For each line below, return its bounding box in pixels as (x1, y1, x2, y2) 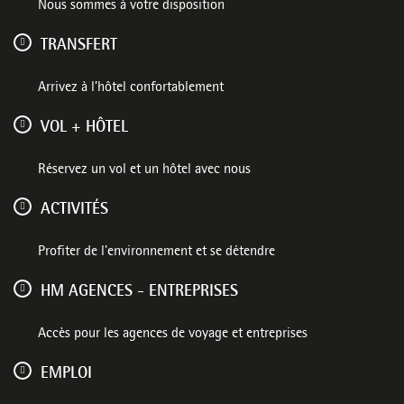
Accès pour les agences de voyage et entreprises (38, 327, 308, 342)
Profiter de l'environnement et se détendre (38, 245, 275, 260)
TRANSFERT (41, 37, 117, 54)
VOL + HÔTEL (41, 119, 128, 136)
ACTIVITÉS (41, 201, 108, 218)
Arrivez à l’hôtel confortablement (38, 81, 224, 96)
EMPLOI (41, 365, 92, 382)
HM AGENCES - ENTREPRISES (41, 283, 238, 300)
